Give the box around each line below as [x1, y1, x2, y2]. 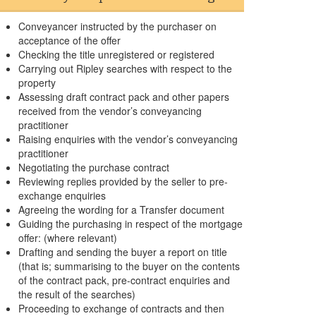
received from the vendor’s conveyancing [18, 104, 202, 118]
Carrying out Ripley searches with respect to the [18, 61, 232, 75]
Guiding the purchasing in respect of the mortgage [18, 217, 243, 231]
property [18, 75, 56, 90]
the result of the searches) [18, 287, 135, 301]
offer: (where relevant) [18, 231, 117, 245]
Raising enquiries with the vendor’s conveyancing [18, 132, 238, 146]
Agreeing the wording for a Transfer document [18, 202, 224, 217]
